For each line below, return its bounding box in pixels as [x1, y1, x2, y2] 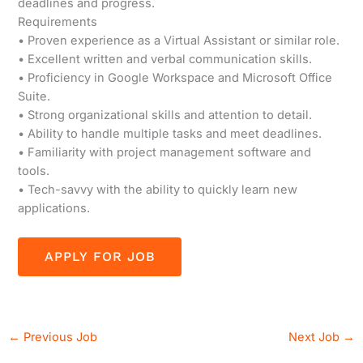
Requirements [18, 15, 98, 30]
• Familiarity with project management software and [18, 145, 312, 160]
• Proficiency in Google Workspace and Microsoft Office [18, 70, 333, 86]
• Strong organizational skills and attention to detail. [18, 108, 313, 123]
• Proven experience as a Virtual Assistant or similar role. [18, 33, 340, 49]
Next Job [288, 330, 344, 345]
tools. [18, 164, 50, 179]
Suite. [18, 89, 51, 105]
